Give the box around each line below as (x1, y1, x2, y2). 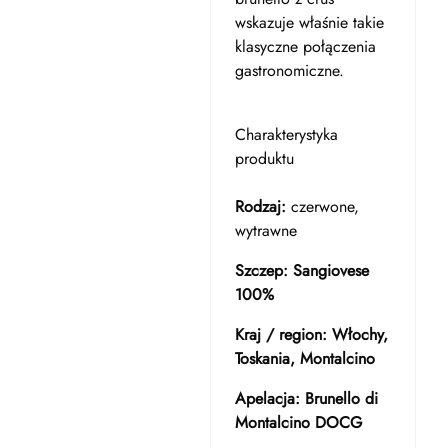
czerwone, (285, 195, 359, 218)
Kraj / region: (234, 323, 327, 346)
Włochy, (331, 323, 388, 346)
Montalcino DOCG (234, 411, 362, 434)
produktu (234, 147, 294, 170)
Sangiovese (292, 259, 369, 282)
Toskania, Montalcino (234, 347, 375, 370)
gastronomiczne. (234, 59, 344, 82)
